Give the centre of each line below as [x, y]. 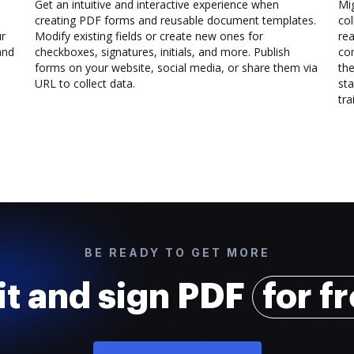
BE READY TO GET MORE [177, 252]
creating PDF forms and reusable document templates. [175, 20]
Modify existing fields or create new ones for [149, 36]
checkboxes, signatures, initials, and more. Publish [162, 52]
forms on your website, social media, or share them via [176, 68]
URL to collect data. [85, 83]
